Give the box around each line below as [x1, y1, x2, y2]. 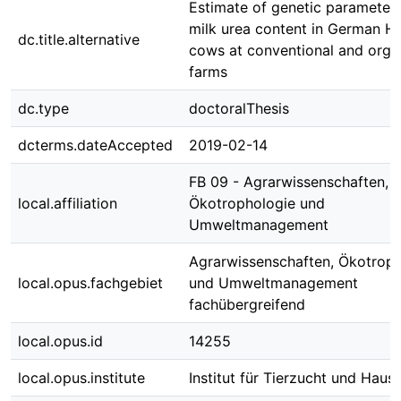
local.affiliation [18, 194, 117, 212]
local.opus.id [18, 332, 103, 350]
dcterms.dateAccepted [18, 136, 173, 154]
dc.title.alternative [18, 30, 140, 48]
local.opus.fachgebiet [18, 274, 163, 292]
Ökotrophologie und [189, 194, 325, 212]
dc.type [18, 99, 69, 117]
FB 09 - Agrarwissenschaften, [189, 173, 388, 191]
